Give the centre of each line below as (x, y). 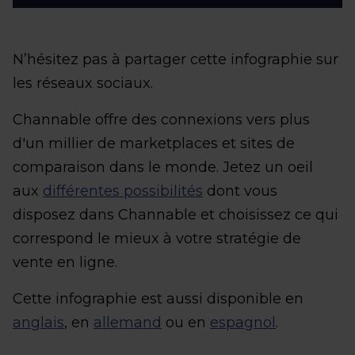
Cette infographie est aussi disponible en (158, 298)
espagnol (243, 322)
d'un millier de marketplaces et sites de (154, 143)
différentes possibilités (123, 191)
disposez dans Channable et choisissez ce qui (176, 214)
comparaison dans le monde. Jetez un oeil (163, 167)
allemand (128, 322)
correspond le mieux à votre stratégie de (157, 238)
